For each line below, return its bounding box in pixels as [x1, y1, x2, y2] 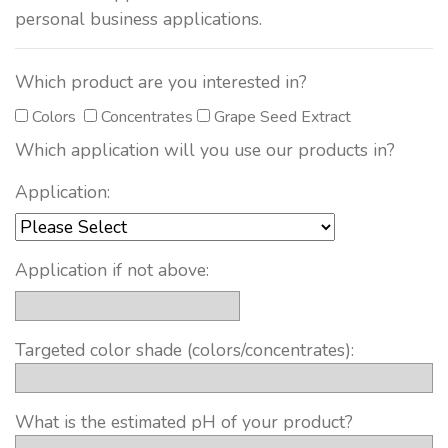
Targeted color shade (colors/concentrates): [15, 338, 354, 363]
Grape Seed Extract [214, 106, 351, 129]
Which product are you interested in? [15, 70, 307, 95]
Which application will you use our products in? [15, 138, 395, 163]
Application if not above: [15, 258, 209, 283]
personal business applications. [15, 7, 262, 32]
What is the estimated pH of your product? [15, 410, 353, 435]
